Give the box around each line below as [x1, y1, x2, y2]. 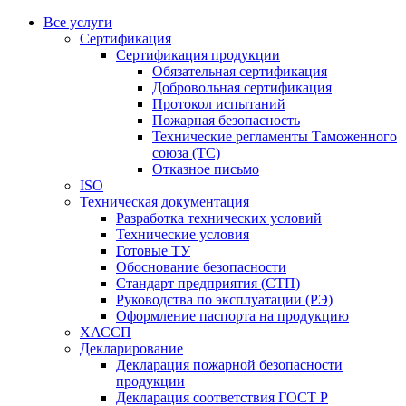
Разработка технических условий [116, 210, 322, 226]
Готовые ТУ [116, 243, 190, 258]
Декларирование [80, 341, 183, 356]
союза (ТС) [152, 145, 220, 160]
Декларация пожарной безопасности [116, 357, 343, 372]
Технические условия [116, 227, 249, 242]
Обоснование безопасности [116, 259, 286, 275]
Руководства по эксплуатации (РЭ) [116, 292, 333, 307]
